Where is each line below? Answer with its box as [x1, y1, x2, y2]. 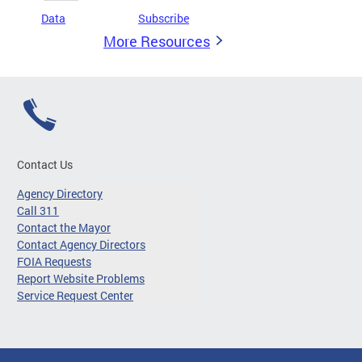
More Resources [103, 32, 210, 51]
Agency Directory [17, 186, 103, 201]
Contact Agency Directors [17, 237, 145, 252]
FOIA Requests [17, 254, 91, 269]
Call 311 [17, 203, 59, 218]
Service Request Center [17, 288, 133, 303]
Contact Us [17, 157, 73, 172]
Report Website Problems [17, 271, 145, 286]
